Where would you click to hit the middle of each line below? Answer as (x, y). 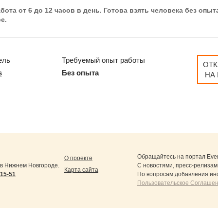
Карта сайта (81, 170)
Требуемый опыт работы (104, 60)
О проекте (78, 158)
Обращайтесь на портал (172, 157)
